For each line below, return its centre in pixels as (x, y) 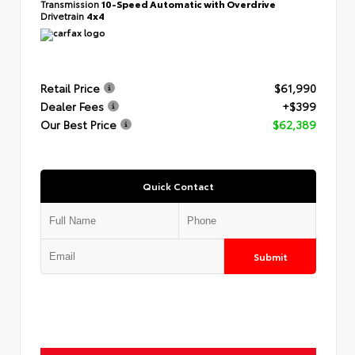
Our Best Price (78, 125)
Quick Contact (178, 185)
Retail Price (70, 88)
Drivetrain (63, 15)
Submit (270, 256)
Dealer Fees (72, 107)
